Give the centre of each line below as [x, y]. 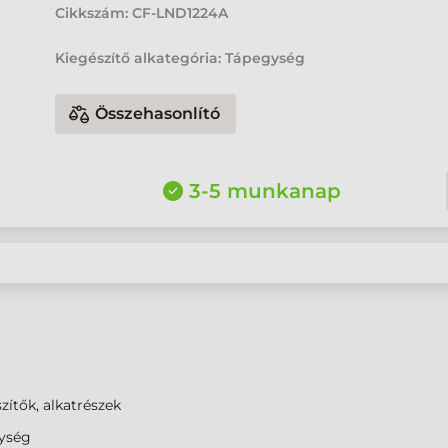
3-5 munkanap [264, 191]
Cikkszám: [92, 13]
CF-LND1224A [180, 13]
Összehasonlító [158, 113]
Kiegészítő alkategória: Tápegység [180, 58]
